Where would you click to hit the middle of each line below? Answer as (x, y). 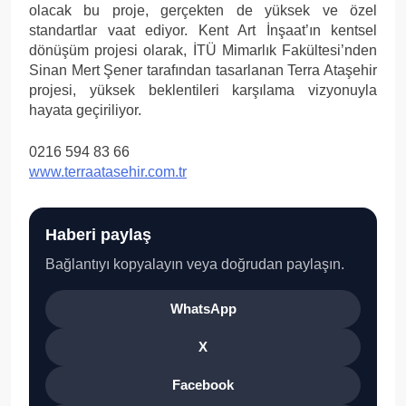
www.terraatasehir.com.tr (108, 171)
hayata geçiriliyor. (85, 110)
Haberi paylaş (98, 234)
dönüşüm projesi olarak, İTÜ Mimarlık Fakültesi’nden (203, 50)
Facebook (203, 385)
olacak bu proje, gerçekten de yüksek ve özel (203, 10)
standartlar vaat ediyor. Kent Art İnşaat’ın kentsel (203, 30)
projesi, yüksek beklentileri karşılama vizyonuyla (203, 90)
